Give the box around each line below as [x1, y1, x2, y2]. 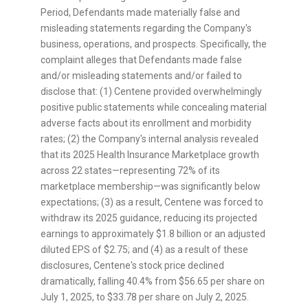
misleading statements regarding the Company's [41, 23, 252, 34]
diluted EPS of [41, 244, 104, 256]
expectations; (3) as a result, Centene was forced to [41, 197, 263, 208]
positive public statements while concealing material [41, 102, 267, 113]
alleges [86, 54, 117, 66]
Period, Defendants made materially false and [41, 7, 240, 19]
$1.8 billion [156, 228, 201, 240]
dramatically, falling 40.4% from [41, 276, 179, 287]
